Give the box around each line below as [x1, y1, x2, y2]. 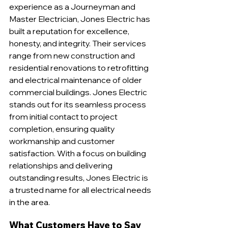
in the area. [9, 196, 50, 207]
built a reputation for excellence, [9, 25, 131, 36]
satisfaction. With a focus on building [9, 148, 148, 158]
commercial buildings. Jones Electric [9, 87, 149, 97]
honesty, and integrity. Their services [9, 38, 148, 48]
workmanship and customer [9, 135, 117, 146]
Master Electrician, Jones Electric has [9, 13, 152, 24]
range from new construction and [9, 50, 136, 61]
